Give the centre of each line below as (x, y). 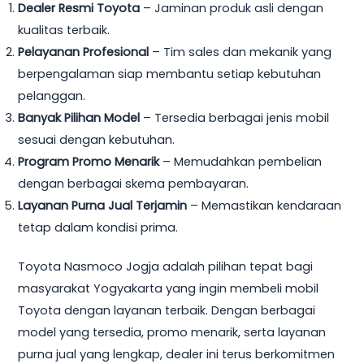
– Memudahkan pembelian (241, 161)
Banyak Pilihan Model (79, 117)
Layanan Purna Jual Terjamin (103, 205)
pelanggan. (52, 95)
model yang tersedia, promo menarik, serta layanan (172, 333)
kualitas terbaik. (64, 30)
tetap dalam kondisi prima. (98, 227)
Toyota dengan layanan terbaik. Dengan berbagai (167, 311)
